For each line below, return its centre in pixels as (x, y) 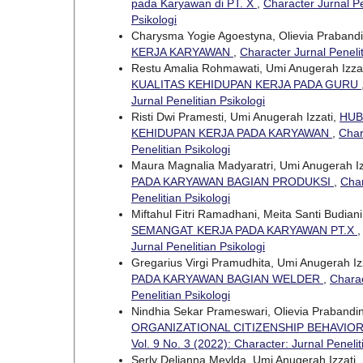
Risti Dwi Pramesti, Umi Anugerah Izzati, (235, 116)
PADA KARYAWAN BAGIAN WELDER (227, 278)
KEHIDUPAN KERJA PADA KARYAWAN (232, 132)
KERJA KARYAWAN (182, 51)
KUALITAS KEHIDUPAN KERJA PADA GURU (246, 84)
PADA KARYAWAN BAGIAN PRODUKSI (233, 181)
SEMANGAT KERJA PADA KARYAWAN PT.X (244, 230)
